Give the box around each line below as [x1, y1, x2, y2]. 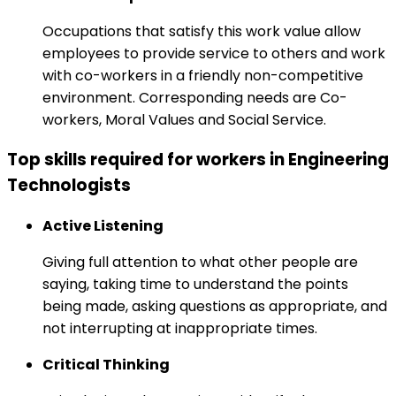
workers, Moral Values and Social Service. [42, 109, 326, 130]
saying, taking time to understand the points [42, 274, 348, 295]
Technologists [7, 173, 131, 198]
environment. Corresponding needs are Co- [42, 87, 347, 108]
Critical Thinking [42, 354, 170, 376]
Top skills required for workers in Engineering [7, 148, 389, 172]
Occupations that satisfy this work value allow [42, 20, 361, 42]
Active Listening [42, 216, 164, 237]
